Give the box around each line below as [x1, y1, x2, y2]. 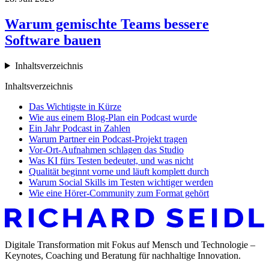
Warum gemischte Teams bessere [5, 16, 209, 32]
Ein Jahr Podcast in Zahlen [29, 122, 130, 133]
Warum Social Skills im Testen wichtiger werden [29, 177, 213, 187]
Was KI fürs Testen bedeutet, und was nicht [29, 155, 193, 166]
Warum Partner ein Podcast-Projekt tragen [29, 133, 187, 144]
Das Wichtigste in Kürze [29, 101, 121, 112]
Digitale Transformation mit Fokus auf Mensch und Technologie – [5, 240, 255, 250]
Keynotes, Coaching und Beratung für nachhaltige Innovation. [5, 250, 241, 261]
